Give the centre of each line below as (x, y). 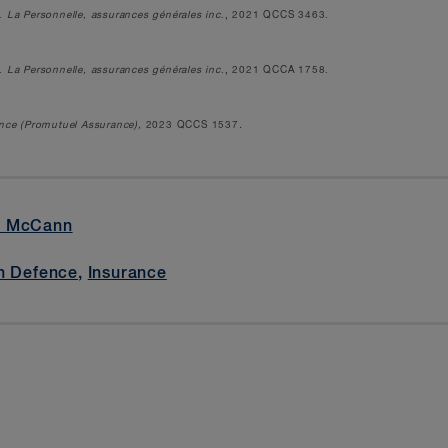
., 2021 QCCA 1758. (275, 70)
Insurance (127, 273)
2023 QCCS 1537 (192, 125)
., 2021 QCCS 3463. (275, 15)
